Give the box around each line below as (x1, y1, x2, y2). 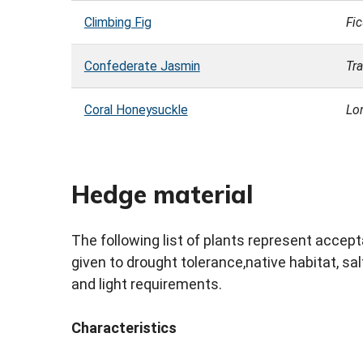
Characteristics (71, 319, 177, 337)
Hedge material (71, 178, 253, 210)
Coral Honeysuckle (83, 102, 188, 118)
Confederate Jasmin (83, 58, 200, 75)
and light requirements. (71, 275, 222, 293)
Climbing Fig (83, 15, 152, 31)
